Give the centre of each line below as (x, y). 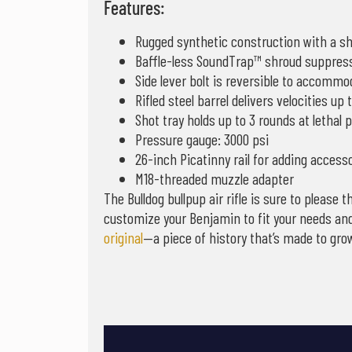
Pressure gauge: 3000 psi (202, 139)
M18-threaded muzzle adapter (214, 179)
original (123, 238)
